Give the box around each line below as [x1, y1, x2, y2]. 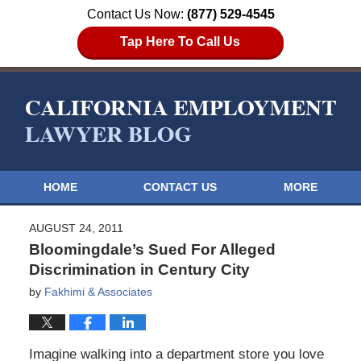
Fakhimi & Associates [44, 284, 152, 298]
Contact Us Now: [86, 7, 187, 21]
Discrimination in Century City [28, 260, 250, 278]
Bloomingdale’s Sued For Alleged [28, 240, 276, 258]
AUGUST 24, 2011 [28, 221, 123, 234]
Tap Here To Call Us [120, 35, 241, 48]
